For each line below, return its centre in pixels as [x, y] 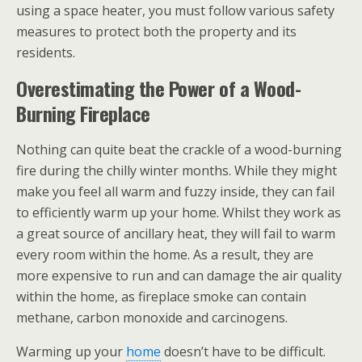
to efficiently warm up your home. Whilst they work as [179, 213]
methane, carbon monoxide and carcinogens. [152, 318]
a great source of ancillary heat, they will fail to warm [176, 234]
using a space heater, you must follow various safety [175, 11]
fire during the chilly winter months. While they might [177, 170]
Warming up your [71, 351]
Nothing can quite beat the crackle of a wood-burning [179, 149]
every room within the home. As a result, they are [165, 255]
